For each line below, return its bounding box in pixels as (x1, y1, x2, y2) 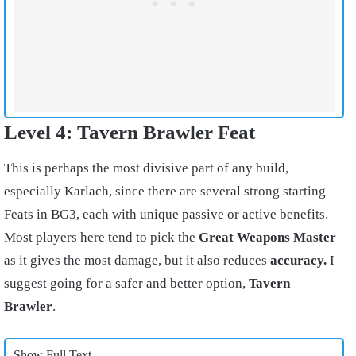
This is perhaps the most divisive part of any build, (4, 160, 288, 176)
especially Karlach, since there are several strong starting (4, 183, 326, 199)
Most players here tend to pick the (4, 229, 199, 245)
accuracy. (270, 252, 327, 268)
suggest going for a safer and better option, (4, 275, 249, 291)
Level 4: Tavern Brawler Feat (4, 122, 255, 144)
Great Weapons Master (199, 229, 336, 245)
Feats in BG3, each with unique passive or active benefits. (4, 206, 328, 222)
